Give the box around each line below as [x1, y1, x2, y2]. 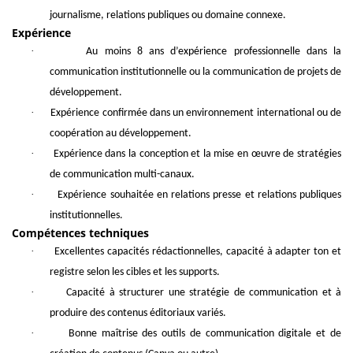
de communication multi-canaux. [50, 169, 195, 181]
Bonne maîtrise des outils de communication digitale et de [68, 328, 342, 340]
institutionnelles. [50, 210, 123, 222]
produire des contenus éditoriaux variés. [50, 307, 226, 320]
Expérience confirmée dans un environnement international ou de [50, 107, 341, 120]
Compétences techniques [12, 225, 152, 241]
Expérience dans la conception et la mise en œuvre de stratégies [53, 148, 342, 161]
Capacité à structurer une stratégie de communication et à [66, 287, 342, 299]
